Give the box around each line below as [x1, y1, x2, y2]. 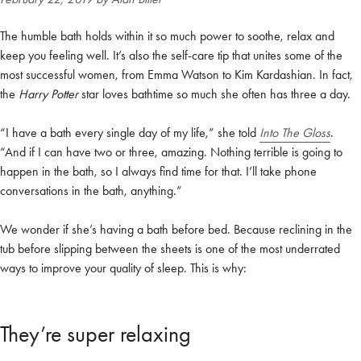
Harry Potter [19, 85, 81, 102]
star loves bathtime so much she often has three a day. [81, 85, 351, 102]
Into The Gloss [259, 123, 330, 141]
